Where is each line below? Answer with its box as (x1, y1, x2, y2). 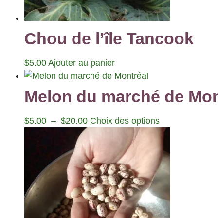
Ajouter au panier (48, 57, 115, 68)
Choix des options (90, 115, 160, 126)
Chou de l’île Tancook (24, 29, 194, 48)
